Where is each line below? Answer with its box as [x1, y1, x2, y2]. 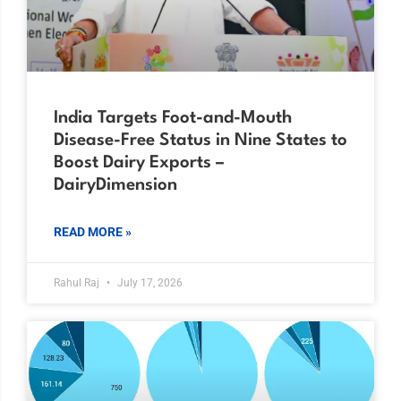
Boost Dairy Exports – [54, 153, 224, 172]
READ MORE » [54, 224, 132, 239]
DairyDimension [54, 175, 177, 194]
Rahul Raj [54, 276, 102, 289]
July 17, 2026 [115, 276, 183, 289]
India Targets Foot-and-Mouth [54, 108, 292, 127]
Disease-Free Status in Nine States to [54, 131, 347, 149]
